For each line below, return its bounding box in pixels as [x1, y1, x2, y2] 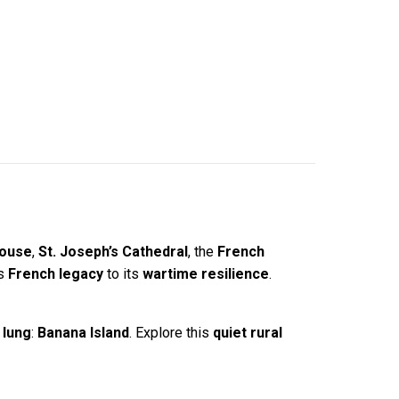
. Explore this [128, 324, 213, 342]
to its [102, 265, 142, 283]
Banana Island [37, 324, 129, 342]
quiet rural [212, 324, 282, 342]
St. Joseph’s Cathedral [37, 243, 188, 261]
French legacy [7, 265, 103, 283]
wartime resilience [142, 265, 269, 283]
